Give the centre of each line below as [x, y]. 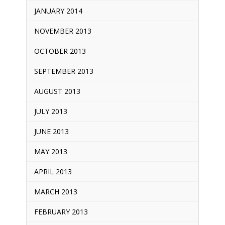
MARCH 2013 [55, 191]
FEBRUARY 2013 [61, 211]
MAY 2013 [50, 151]
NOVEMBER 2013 [63, 31]
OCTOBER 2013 [60, 51]
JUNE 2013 [51, 131]
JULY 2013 [50, 111]
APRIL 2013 [53, 171]
